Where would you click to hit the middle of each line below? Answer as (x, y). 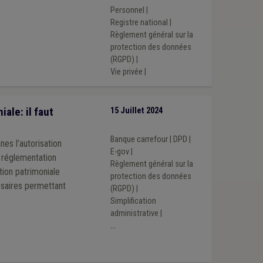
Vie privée (126, 72)
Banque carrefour (139, 140)
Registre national (139, 22)
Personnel (127, 10)
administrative (134, 214)
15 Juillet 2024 (136, 110)
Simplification (133, 201)
